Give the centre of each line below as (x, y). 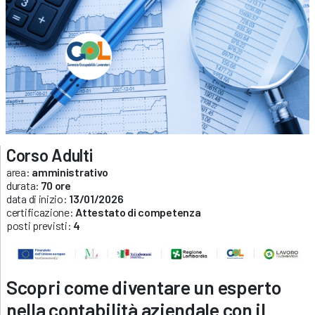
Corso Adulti (50, 155)
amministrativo (70, 172)
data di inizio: (38, 198)
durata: (24, 185)
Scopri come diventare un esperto (144, 287)
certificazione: (41, 212)
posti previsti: (40, 225)
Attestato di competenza (138, 212)
